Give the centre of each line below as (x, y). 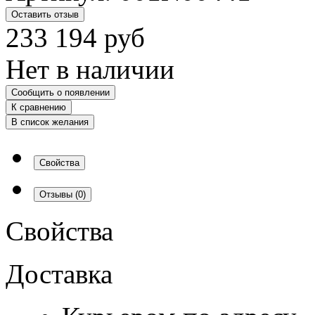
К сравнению (39, 107)
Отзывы (57, 194)
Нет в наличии (90, 69)
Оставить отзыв (45, 14)
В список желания (50, 122)
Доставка (59, 274)
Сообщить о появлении (60, 92)
